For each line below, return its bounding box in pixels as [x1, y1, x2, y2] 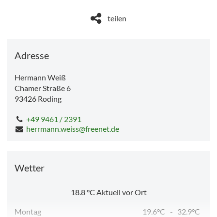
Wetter [15, 161, 45, 173]
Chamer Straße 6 [15, 83, 71, 93]
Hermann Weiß [15, 72, 66, 82]
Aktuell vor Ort [96, 187, 147, 197]
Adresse [15, 49, 49, 61]
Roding [38, 93, 62, 103]
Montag [15, 206, 41, 216]
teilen [108, 13, 126, 23]
